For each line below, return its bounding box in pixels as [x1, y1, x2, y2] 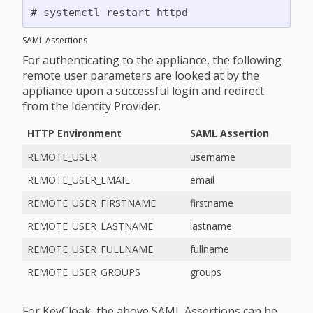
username [190, 150, 235, 163]
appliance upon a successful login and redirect [22, 83, 264, 99]
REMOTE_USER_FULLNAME [27, 242, 153, 256]
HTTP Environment [27, 126, 122, 140]
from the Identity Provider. [22, 99, 161, 114]
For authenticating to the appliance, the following [22, 52, 282, 68]
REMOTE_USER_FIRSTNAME [27, 196, 156, 210]
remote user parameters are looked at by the [22, 68, 259, 83]
